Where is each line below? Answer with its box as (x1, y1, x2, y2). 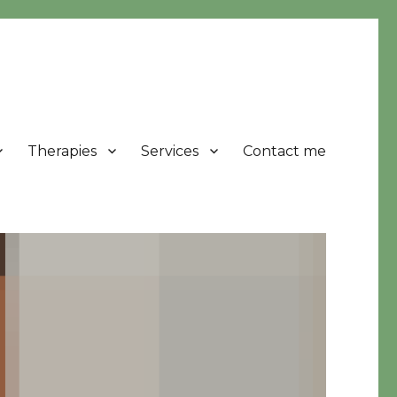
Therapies (27, 142, 97, 160)
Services (140, 142, 198, 160)
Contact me (242, 142, 326, 160)
